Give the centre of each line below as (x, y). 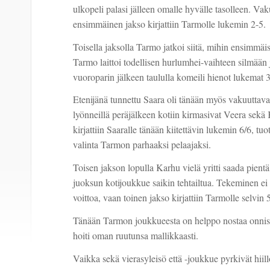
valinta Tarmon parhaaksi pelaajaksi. (142, 145)
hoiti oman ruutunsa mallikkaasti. (135, 236)
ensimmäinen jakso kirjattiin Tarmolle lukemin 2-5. (169, 24)
